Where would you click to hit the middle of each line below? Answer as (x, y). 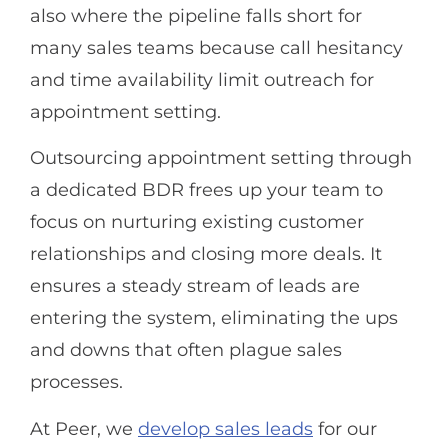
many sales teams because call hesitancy (216, 47)
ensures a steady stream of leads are (195, 286)
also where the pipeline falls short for (196, 15)
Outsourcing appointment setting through (221, 158)
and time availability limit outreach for (202, 79)
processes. (76, 382)
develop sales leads (225, 428)
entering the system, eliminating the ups (214, 318)
